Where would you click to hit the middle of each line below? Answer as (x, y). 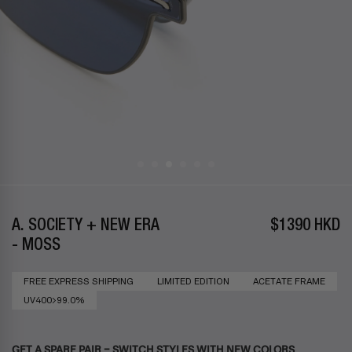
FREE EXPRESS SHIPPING (79, 281)
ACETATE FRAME (289, 281)
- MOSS (36, 246)
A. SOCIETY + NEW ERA (86, 226)
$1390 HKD (305, 226)
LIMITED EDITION (193, 281)
